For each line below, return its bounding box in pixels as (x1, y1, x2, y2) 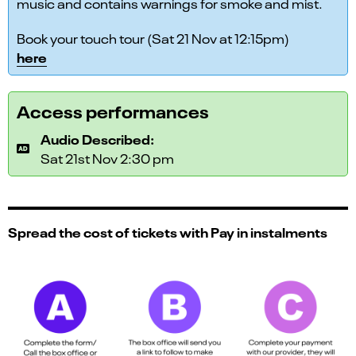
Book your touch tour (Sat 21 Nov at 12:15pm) (17, 29, 289, 47)
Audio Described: (41, 130, 154, 148)
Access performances (17, 99, 209, 122)
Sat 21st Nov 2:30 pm (41, 149, 174, 167)
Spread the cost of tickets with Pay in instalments (8, 222, 327, 241)
